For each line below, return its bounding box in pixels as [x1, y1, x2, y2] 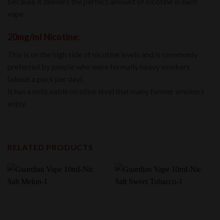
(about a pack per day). [7, 74, 84, 84]
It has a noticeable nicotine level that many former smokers [7, 86, 204, 96]
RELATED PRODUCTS [7, 142, 93, 152]
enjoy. [7, 99, 27, 109]
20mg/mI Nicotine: [7, 31, 80, 43]
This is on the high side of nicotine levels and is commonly [7, 50, 197, 59]
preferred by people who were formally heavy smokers [7, 62, 190, 72]
